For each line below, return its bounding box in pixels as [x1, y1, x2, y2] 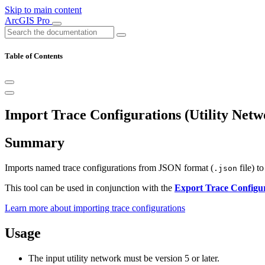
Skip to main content [5, 5, 82, 15]
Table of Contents [5, 51, 63, 61]
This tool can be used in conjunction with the [5, 183, 174, 193]
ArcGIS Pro [5, 15, 52, 25]
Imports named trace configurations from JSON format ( [5, 163, 214, 173]
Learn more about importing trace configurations [5, 203, 185, 214]
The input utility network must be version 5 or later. [28, 253, 219, 263]
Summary [5, 135, 64, 151]
